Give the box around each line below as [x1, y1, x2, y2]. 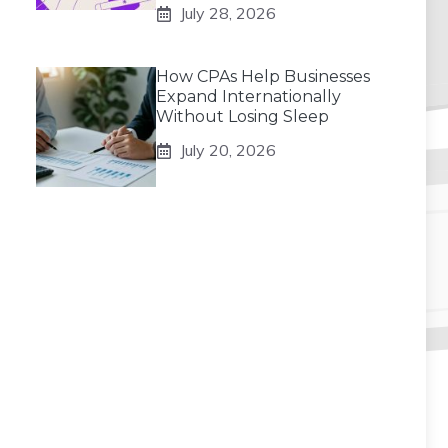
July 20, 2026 [180, 140, 276, 160]
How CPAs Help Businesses [156, 67, 370, 86]
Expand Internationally [156, 87, 341, 106]
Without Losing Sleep [156, 107, 329, 126]
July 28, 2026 [180, 3, 276, 23]
